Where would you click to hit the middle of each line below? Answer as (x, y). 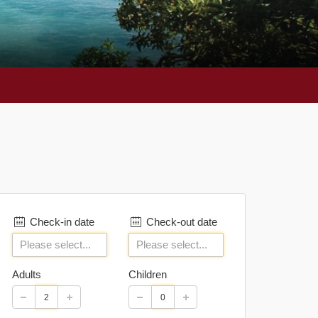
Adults (27, 274)
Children (148, 274)
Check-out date (180, 222)
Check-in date (61, 222)
